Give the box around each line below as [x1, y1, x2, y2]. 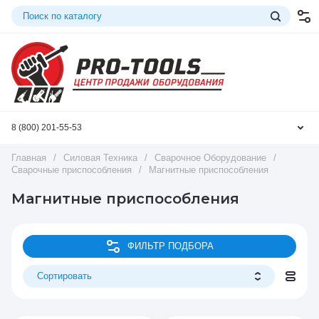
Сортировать [37, 270, 92, 281]
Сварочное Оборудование [155, 152, 266, 163]
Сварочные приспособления [11, 164, 132, 175]
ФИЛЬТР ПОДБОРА [127, 241, 214, 252]
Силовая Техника [63, 152, 137, 163]
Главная [11, 152, 46, 163]
